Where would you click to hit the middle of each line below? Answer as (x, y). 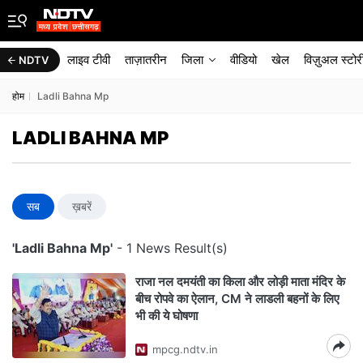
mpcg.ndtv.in (185, 349)
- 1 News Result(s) (170, 248)
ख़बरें (82, 206)
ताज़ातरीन (146, 60)
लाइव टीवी (89, 60)
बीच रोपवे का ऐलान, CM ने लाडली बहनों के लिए (237, 299)
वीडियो (243, 60)
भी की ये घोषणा (167, 316)
